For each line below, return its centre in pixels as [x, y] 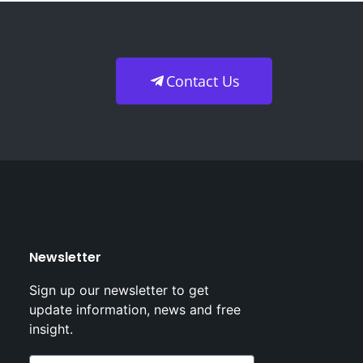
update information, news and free [135, 310]
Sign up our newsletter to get [119, 290]
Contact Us [203, 81]
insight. [51, 329]
